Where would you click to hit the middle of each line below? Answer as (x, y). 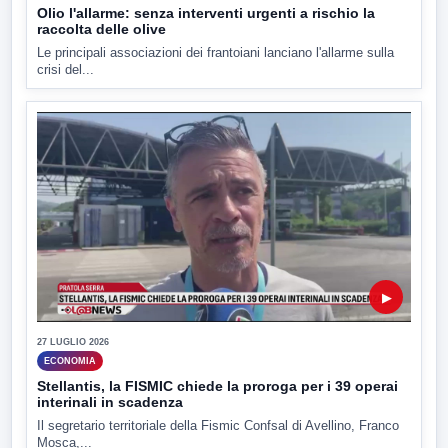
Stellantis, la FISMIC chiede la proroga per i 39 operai (217, 386)
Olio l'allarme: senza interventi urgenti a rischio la (206, 13)
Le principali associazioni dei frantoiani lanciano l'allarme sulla (215, 53)
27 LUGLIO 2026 (73, 342)
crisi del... (65, 70)
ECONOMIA (70, 360)
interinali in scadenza (110, 402)
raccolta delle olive (101, 29)
